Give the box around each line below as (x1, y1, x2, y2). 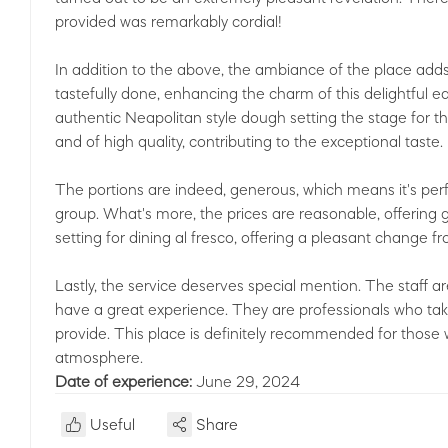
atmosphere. (55, 349, 143, 365)
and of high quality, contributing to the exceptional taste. (55, 133, 443, 149)
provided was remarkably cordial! (55, 13, 282, 29)
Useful (90, 416, 135, 432)
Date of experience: (55, 373, 196, 389)
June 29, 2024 (196, 373, 300, 389)
